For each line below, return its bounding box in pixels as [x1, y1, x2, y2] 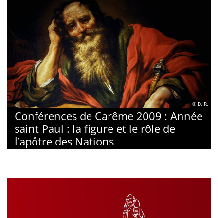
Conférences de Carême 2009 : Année [15, 108, 202, 123]
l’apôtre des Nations [15, 133, 114, 148]
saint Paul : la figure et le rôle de [15, 121, 175, 136]
